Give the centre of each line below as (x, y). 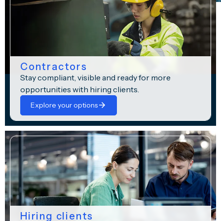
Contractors (54, 66)
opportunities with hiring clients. (80, 89)
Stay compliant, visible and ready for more (95, 77)
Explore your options (64, 105)
